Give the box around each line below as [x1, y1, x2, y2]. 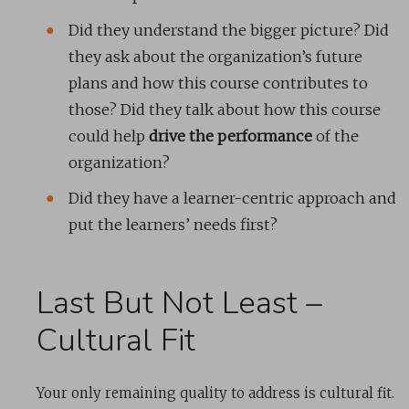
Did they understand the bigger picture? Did [68, 21, 389, 40]
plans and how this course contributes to [68, 74, 368, 93]
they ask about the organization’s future [68, 47, 362, 67]
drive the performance [149, 127, 312, 146]
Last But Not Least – [37, 281, 322, 325]
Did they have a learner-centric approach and [68, 189, 396, 208]
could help [68, 127, 149, 146]
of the [312, 127, 359, 146]
